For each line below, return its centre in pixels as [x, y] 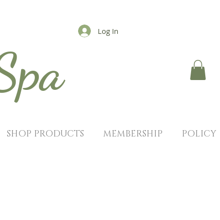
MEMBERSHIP [133, 134]
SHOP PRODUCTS [45, 134]
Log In [108, 31]
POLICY [199, 134]
